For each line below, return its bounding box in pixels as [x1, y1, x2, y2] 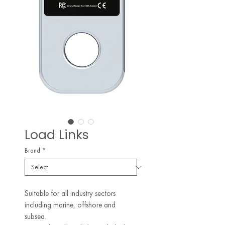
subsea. [25, 211, 46, 221]
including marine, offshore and [25, 200, 116, 210]
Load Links [25, 126, 89, 144]
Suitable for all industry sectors [25, 188, 116, 198]
